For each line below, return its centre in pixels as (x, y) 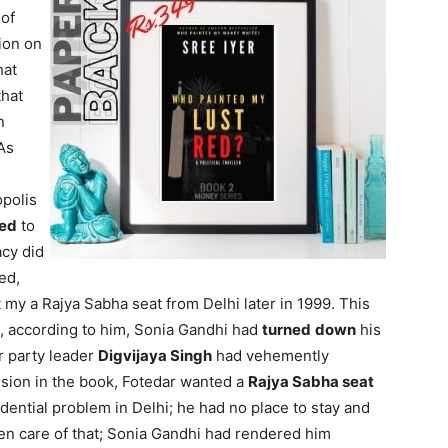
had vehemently (270, 355)
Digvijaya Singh (155, 355)
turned (286, 329)
